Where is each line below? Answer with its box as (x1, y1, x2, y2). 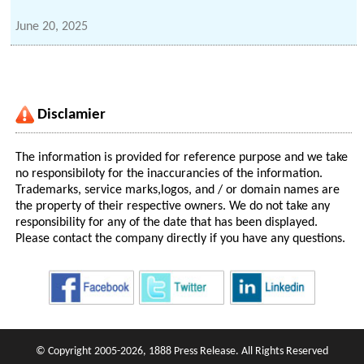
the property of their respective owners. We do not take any (15, 200, 331, 214)
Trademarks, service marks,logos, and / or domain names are (15, 184, 340, 197)
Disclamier (37, 107, 106, 123)
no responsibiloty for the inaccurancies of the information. (15, 167, 323, 181)
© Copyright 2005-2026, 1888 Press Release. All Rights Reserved (35, 346, 328, 357)
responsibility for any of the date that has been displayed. (15, 216, 318, 230)
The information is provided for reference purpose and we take (15, 151, 349, 165)
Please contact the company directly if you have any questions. (15, 232, 346, 246)
